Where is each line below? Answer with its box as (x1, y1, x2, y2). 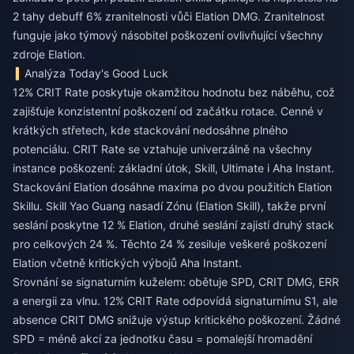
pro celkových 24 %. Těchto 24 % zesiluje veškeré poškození (13, 237, 326, 250)
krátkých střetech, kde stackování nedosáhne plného (13, 123, 288, 137)
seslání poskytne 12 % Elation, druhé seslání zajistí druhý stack (13, 218, 334, 232)
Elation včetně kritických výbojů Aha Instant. (13, 256, 242, 269)
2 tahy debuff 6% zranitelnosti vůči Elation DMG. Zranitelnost (13, 9, 325, 23)
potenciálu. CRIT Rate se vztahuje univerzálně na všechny (13, 142, 312, 156)
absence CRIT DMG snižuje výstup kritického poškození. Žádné (13, 313, 341, 326)
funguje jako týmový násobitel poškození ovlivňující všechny (13, 28, 323, 42)
